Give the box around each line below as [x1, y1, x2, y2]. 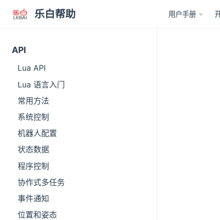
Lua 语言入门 [18, 79, 65, 89]
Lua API [18, 63, 46, 73]
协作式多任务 [18, 177, 65, 187]
